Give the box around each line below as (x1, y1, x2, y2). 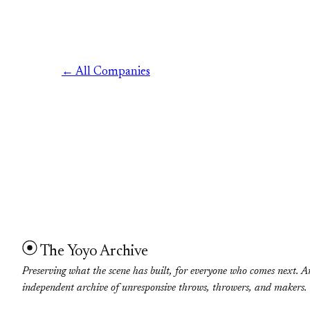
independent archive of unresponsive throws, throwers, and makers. (22, 283, 307, 294)
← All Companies (61, 66, 150, 79)
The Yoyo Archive (39, 244, 148, 260)
